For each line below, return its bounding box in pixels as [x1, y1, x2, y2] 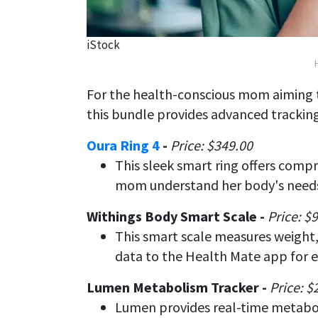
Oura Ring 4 [87, 136, 160, 155]
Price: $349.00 [170, 136, 253, 155]
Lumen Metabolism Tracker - [87, 278, 270, 297]
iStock [87, 37, 120, 53]
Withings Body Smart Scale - [87, 207, 268, 226]
